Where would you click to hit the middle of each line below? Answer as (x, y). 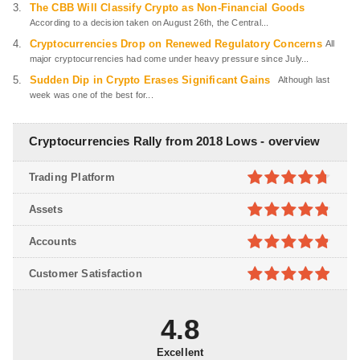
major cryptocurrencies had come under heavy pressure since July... (169, 59)
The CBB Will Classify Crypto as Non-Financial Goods (167, 8)
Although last (302, 80)
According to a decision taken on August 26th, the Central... (149, 23)
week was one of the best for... (91, 95)
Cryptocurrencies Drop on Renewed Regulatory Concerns (176, 44)
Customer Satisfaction (85, 274)
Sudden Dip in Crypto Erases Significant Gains (150, 80)
